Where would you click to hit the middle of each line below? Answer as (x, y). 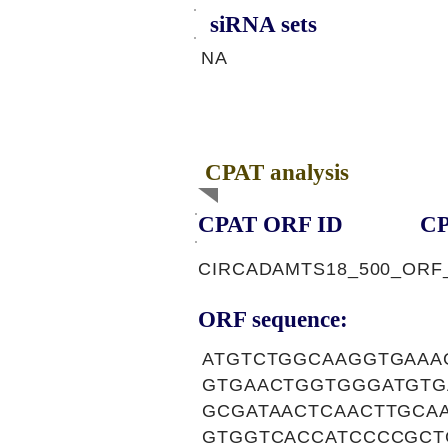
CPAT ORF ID (270, 224)
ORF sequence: (273, 319)
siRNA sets (263, 24)
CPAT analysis (277, 172)
